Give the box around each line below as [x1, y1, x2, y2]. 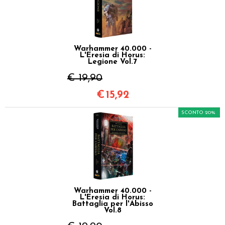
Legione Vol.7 [88, 58, 137, 66]
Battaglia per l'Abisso [72, 200, 153, 208]
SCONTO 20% [181, 109, 215, 116]
